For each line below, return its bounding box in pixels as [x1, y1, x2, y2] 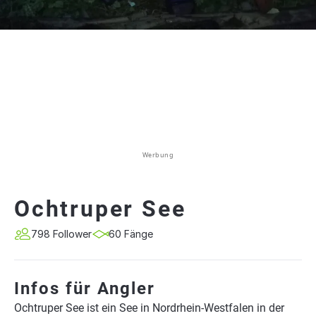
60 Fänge [109, 228, 153, 240]
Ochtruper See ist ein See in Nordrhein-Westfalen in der [14, 301, 284, 315]
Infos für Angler [14, 279, 155, 298]
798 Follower [31, 228, 92, 240]
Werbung [142, 150, 174, 159]
